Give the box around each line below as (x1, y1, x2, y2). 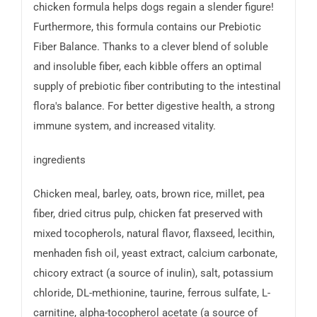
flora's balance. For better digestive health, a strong (33, 99, 275, 113)
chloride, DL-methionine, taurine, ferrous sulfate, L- (33, 286, 270, 299)
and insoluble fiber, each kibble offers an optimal (33, 59, 262, 73)
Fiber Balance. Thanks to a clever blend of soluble (33, 40, 268, 53)
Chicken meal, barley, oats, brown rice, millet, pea (33, 187, 265, 200)
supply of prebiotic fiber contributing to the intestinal (33, 79, 281, 93)
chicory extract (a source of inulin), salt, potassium (33, 266, 273, 279)
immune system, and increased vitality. (33, 119, 216, 132)
